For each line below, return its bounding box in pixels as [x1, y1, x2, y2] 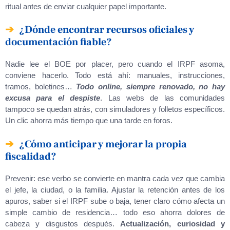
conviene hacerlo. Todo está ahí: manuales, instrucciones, [5, 71, 225, 80]
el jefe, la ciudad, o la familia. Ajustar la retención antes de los [5, 185, 225, 194]
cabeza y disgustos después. [5, 219, 121, 228]
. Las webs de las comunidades [100, 93, 225, 102]
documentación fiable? [5, 35, 112, 49]
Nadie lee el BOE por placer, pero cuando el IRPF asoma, [5, 60, 225, 68]
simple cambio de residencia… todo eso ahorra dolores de [5, 207, 225, 217]
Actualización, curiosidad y [120, 219, 225, 228]
